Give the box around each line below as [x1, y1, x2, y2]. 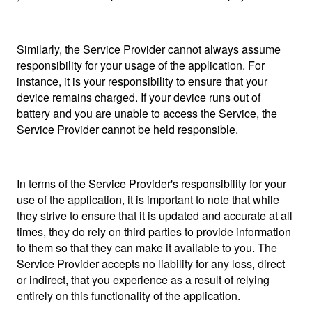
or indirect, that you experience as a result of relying [17, 272, 270, 288]
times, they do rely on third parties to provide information [17, 224, 291, 240]
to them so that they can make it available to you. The [17, 240, 277, 256]
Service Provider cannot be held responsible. [17, 121, 238, 137]
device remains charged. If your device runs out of [17, 89, 260, 105]
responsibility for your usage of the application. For [17, 57, 265, 73]
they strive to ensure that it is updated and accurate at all [17, 208, 292, 224]
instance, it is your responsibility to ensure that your [17, 73, 267, 89]
